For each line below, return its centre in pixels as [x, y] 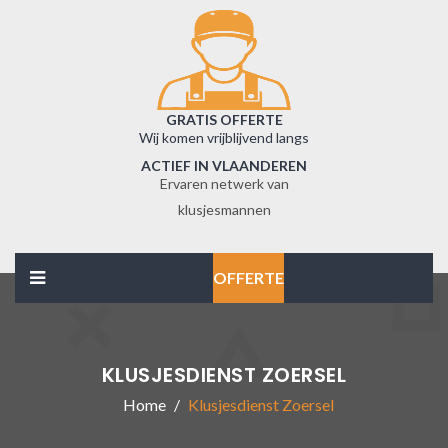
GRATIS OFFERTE [224, 119]
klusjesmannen [224, 209]
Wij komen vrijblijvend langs [224, 137]
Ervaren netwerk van [224, 183]
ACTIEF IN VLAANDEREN [224, 165]
